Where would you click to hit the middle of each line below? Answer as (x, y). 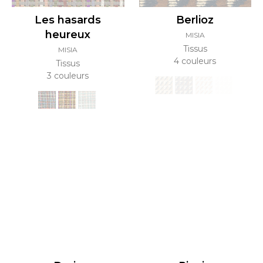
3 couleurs (68, 75)
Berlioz (195, 20)
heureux (68, 34)
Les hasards (68, 20)
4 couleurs (195, 61)
